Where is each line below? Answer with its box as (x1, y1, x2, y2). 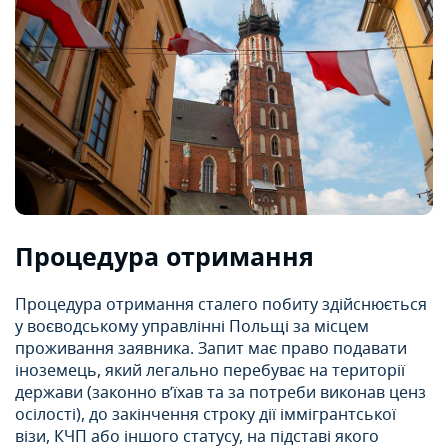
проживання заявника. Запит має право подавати (15, 337, 407, 362)
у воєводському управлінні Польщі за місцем (15, 315, 369, 340)
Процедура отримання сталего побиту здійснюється (15, 293, 427, 318)
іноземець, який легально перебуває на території (15, 359, 405, 384)
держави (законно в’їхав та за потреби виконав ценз (15, 381, 426, 406)
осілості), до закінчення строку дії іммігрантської (15, 403, 396, 428)
